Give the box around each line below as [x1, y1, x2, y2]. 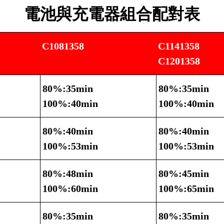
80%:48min [42, 168, 93, 179]
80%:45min [158, 168, 209, 179]
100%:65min [158, 183, 214, 194]
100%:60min [42, 183, 98, 194]
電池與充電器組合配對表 [24, 5, 200, 23]
